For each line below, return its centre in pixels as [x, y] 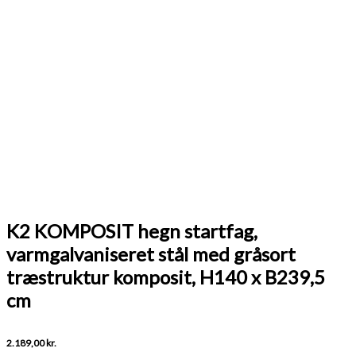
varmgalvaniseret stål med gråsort [151, 253]
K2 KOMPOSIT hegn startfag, [132, 230]
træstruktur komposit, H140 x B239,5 [166, 277]
